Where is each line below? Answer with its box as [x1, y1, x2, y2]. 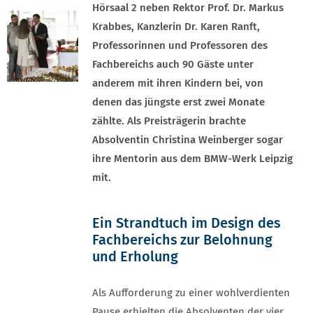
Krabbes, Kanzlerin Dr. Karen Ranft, [92, 20, 260, 33]
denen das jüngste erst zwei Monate [92, 96, 265, 108]
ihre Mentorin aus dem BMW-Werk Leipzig [92, 152, 293, 165]
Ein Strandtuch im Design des [92, 214, 280, 231]
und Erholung [92, 248, 178, 265]
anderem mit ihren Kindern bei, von [92, 77, 263, 89]
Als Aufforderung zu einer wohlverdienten [92, 286, 290, 299]
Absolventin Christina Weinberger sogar [92, 133, 283, 146]
